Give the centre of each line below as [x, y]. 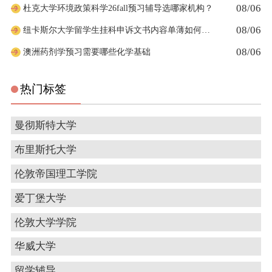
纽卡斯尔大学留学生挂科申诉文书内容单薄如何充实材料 [206, 30]
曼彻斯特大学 [45, 126]
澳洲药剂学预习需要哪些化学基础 [87, 52]
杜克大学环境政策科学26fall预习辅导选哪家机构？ [118, 8]
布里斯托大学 [45, 149]
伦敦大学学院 [45, 222]
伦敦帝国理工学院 [56, 174]
